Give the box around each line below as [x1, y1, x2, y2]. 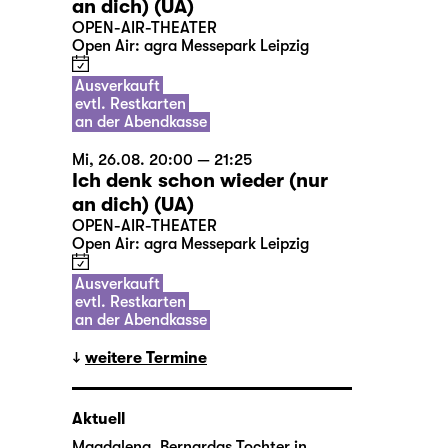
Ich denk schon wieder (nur [72, 169, 328, 193]
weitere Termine [85, 349, 207, 368]
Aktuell [72, 410, 125, 429]
